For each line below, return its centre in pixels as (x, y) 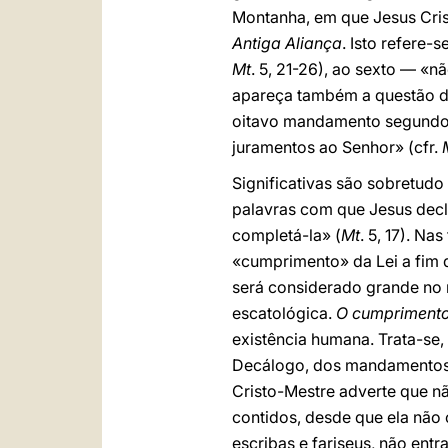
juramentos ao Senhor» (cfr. (337, 147)
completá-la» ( (286, 235)
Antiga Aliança (287, 43)
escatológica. (284, 313)
